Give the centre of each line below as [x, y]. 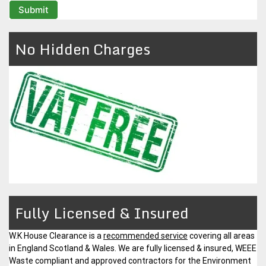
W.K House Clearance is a [56, 235]
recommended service [145, 235]
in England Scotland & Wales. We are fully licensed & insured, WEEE [133, 248]
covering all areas [221, 235]
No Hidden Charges [83, 49]
